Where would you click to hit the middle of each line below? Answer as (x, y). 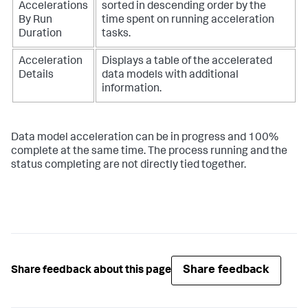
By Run (35, 21)
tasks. (116, 35)
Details (36, 76)
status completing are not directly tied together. (129, 166)
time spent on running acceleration (188, 21)
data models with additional (170, 76)
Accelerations (53, 7)
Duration (40, 35)
